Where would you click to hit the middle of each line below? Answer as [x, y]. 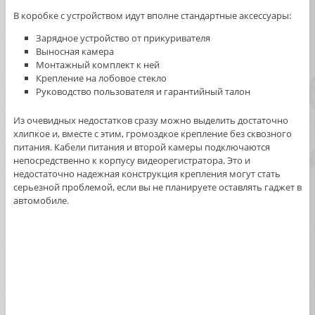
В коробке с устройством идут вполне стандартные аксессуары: [152, 16]
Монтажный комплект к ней [98, 65]
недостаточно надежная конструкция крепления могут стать [147, 173]
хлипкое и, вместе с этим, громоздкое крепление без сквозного [152, 133]
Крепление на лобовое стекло [102, 78]
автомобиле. [41, 200]
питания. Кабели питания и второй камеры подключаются [141, 147]
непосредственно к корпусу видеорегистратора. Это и [131, 160]
